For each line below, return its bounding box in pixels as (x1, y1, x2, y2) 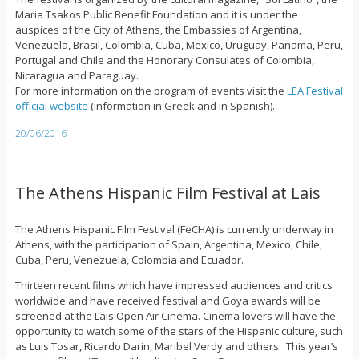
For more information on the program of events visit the (14, 83, 287, 99)
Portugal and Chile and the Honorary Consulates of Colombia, (14, 53, 314, 68)
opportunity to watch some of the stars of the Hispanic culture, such (14, 324, 343, 339)
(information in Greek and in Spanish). (87, 99, 275, 114)
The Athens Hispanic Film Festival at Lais (14, 182, 321, 204)
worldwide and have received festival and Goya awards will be (14, 293, 321, 309)
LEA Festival (286, 83, 343, 99)
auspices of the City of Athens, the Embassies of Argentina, (14, 22, 301, 38)
